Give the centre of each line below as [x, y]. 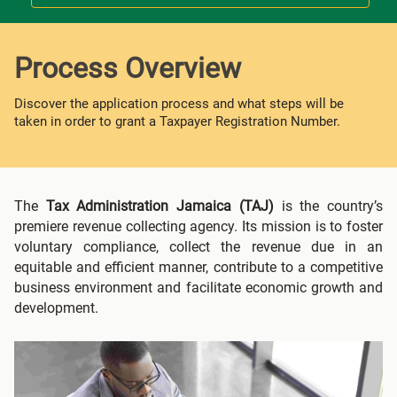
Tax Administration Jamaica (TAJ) [160, 206]
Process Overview [128, 69]
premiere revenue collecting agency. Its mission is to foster [198, 227]
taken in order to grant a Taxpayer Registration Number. [177, 122]
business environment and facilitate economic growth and [198, 288]
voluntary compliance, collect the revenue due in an [198, 247]
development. [56, 308]
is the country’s [328, 206]
